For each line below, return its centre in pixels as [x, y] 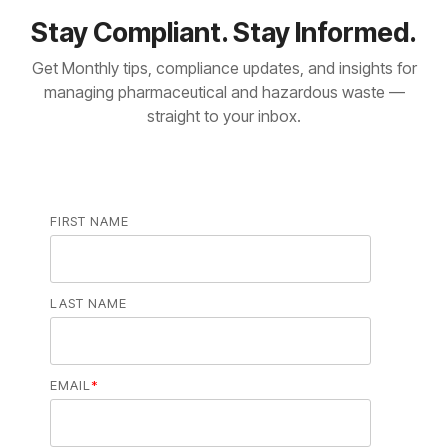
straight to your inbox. [224, 116]
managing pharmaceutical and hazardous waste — [224, 92]
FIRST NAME [89, 221]
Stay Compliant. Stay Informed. [224, 33]
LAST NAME [88, 303]
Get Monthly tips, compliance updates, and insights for [224, 68]
